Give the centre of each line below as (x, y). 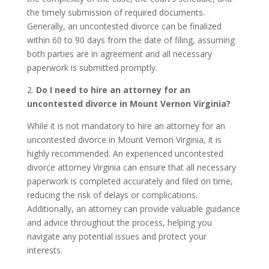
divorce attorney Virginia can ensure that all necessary (131, 167)
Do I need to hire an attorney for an (113, 90)
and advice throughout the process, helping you (119, 222)
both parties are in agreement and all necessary (119, 54)
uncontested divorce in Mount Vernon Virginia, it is (124, 140)
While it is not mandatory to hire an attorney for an (126, 126)
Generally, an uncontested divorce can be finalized (124, 26)
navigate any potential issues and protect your (116, 236)
